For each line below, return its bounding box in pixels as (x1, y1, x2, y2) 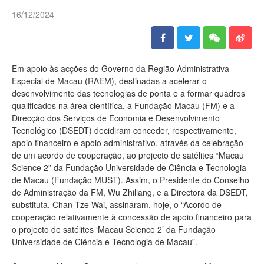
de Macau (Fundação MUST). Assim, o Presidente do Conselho (12, 173, 249, 186)
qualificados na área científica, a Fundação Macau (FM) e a (12, 99, 235, 111)
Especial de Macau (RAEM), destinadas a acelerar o (12, 74, 207, 87)
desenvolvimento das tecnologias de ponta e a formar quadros (12, 87, 245, 99)
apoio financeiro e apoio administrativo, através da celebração (12, 136, 243, 148)
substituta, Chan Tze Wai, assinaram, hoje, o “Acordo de (12, 198, 222, 210)
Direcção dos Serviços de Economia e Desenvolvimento (12, 111, 220, 124)
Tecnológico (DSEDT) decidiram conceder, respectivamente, (12, 124, 236, 136)
